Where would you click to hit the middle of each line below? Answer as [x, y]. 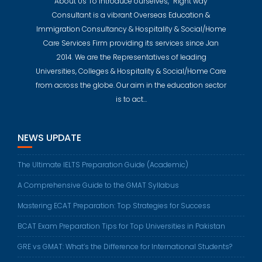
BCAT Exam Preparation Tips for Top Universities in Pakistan [121, 226]
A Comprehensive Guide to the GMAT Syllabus [98, 185]
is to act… [131, 99]
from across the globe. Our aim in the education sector [131, 85]
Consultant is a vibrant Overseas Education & [131, 15]
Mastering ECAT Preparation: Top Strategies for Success [114, 206]
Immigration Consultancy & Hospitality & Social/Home [131, 29]
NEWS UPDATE [49, 138]
